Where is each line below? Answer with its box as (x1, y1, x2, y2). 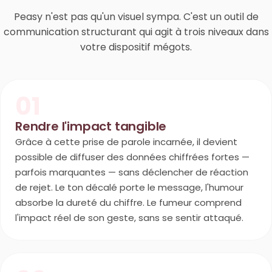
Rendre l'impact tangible (15, 118, 167, 135)
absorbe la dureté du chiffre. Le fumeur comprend (15, 196, 242, 209)
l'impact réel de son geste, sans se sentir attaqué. (15, 211, 243, 224)
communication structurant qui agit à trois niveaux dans (3, 25, 269, 39)
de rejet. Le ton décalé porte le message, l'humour (15, 181, 243, 194)
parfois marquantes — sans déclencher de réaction (15, 166, 248, 178)
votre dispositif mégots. (80, 40, 192, 54)
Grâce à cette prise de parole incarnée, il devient (15, 135, 237, 148)
